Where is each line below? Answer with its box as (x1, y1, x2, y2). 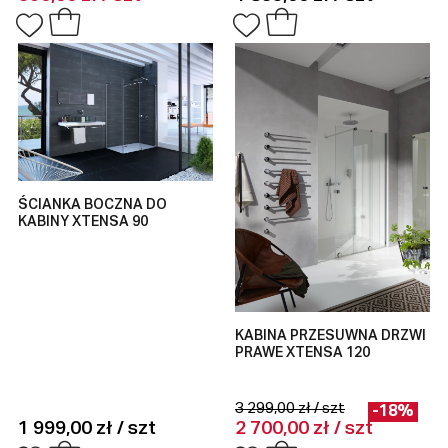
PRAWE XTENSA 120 (235, 345, 371, 360)
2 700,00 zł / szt (235, 419, 374, 439)
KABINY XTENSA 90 (17, 215, 148, 230)
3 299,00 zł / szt (235, 401, 346, 417)
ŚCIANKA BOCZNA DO (17, 198, 167, 213)
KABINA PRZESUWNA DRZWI (235, 328, 427, 343)
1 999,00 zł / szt (17, 419, 156, 439)
